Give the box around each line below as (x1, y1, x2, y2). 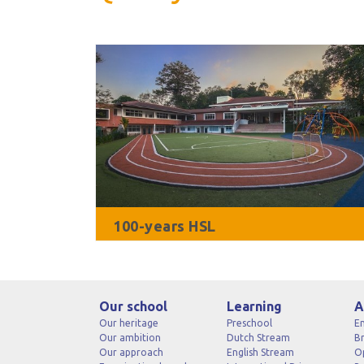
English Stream (226, 347, 294, 357)
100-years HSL (113, 218, 216, 234)
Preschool (226, 318, 272, 328)
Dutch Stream (226, 332, 290, 343)
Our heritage (99, 318, 158, 328)
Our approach (99, 347, 163, 357)
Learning (226, 299, 282, 314)
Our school (99, 299, 167, 314)
